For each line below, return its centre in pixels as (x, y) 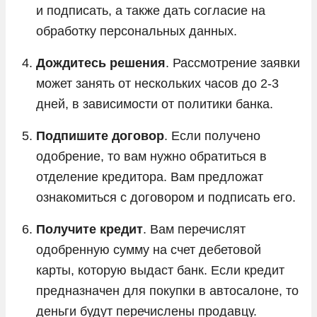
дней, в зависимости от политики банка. (155, 104)
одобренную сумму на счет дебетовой (149, 249)
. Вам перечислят (194, 229)
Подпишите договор (100, 136)
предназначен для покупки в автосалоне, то (167, 290)
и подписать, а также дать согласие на (151, 10)
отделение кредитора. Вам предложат (150, 177)
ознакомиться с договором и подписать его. (166, 197)
